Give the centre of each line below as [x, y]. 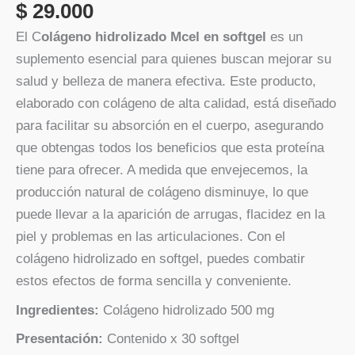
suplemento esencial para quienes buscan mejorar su [174, 59]
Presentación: [61, 339]
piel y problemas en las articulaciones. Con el [151, 237]
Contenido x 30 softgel [173, 339]
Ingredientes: [59, 310]
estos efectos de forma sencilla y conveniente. [154, 281]
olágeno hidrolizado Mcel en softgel [154, 37]
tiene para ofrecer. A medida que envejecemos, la [162, 170]
